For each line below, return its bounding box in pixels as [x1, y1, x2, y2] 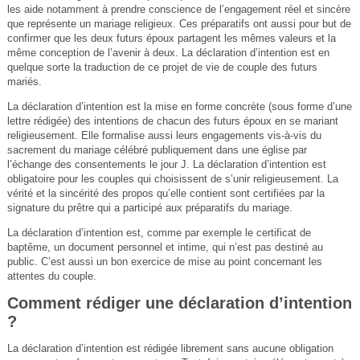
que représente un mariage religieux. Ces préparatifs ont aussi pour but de [6, 17, 351, 30]
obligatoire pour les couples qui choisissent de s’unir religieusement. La [6, 172, 338, 185]
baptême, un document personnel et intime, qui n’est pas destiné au [6, 240, 323, 253]
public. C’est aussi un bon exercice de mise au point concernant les [6, 255, 322, 268]
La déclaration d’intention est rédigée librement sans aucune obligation [6, 342, 333, 354]
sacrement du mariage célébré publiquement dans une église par [6, 143, 307, 156]
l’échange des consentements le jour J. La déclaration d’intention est [6, 157, 326, 170]
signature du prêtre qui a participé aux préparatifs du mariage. [6, 201, 292, 214]
